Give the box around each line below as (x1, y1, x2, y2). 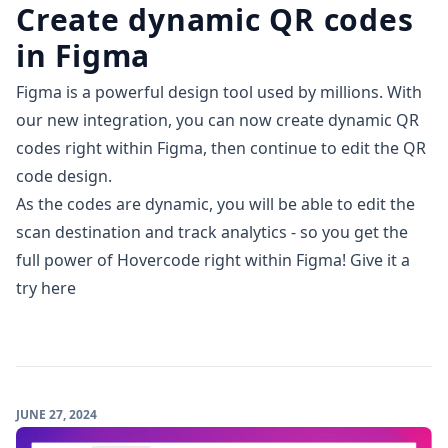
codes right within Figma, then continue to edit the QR (16, 136, 426, 159)
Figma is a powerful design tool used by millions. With (16, 80, 422, 103)
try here (16, 276, 76, 299)
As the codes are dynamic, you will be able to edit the (16, 192, 415, 215)
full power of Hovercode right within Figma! (16, 248, 350, 271)
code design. (16, 164, 112, 187)
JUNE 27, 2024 (16, 405, 97, 423)
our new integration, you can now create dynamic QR (16, 108, 419, 131)
